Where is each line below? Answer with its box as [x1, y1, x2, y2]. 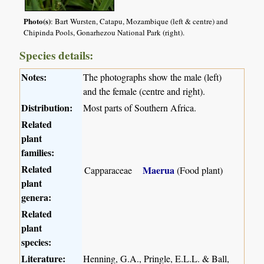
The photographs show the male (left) [83, 71, 222, 84]
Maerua [143, 163, 175, 177]
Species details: [19, 47, 94, 64]
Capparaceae [84, 164, 133, 177]
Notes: [21, 70, 47, 84]
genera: [21, 190, 52, 204]
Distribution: [21, 101, 73, 115]
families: [21, 146, 55, 160]
